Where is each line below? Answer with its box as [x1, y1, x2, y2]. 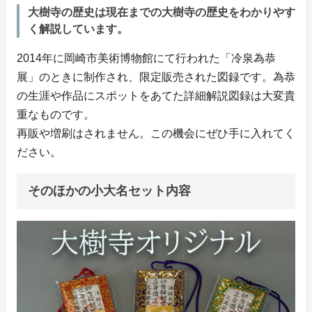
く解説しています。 [28, 23, 128, 36]
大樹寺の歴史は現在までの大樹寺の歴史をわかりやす [28, 6, 295, 19]
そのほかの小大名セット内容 [28, 184, 191, 198]
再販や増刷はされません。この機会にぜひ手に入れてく [17, 127, 295, 140]
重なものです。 [17, 109, 95, 121]
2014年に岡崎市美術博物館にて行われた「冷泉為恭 [17, 52, 276, 65]
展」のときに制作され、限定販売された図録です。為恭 [17, 71, 295, 84]
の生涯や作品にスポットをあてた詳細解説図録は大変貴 [17, 90, 295, 102]
